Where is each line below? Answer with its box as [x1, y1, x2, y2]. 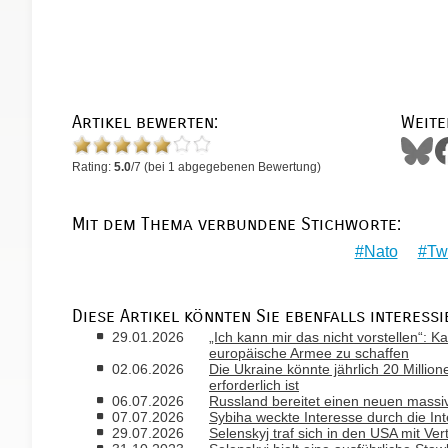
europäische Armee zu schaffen [209, 345, 409, 361]
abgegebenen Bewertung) [175, 160, 321, 174]
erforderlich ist [209, 377, 299, 393]
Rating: [72, 160, 114, 174]
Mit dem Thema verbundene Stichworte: [72, 214, 401, 235]
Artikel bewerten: [72, 111, 218, 133]
